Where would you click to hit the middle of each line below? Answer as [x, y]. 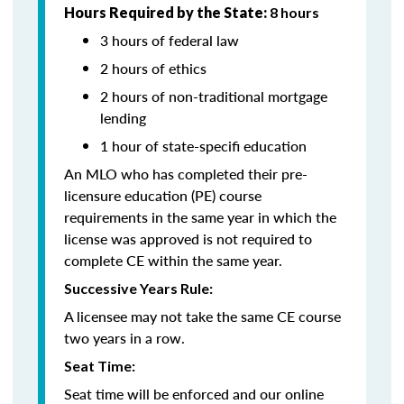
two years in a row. [124, 338]
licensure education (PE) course [163, 195]
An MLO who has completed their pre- [186, 174]
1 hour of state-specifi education [203, 146]
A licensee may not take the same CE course [202, 316]
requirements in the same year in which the [200, 217]
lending [123, 118]
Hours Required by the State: [167, 12]
